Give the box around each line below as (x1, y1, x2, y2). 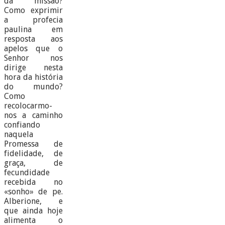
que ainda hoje (4, 206, 63, 216)
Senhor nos (4, 53, 63, 63)
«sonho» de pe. (4, 187, 63, 197)
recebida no (4, 177, 63, 187)
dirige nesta (4, 63, 63, 73)
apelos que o (4, 44, 63, 54)
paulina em (4, 25, 63, 35)
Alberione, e (4, 196, 63, 206)
